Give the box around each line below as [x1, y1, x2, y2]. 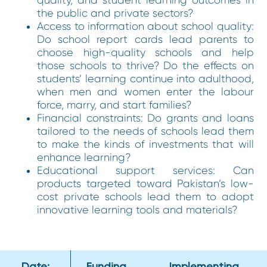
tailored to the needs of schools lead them [37, 125, 254, 137]
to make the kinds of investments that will [37, 138, 254, 150]
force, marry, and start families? [37, 98, 192, 111]
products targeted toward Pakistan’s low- [37, 177, 254, 190]
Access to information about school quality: [37, 20, 254, 32]
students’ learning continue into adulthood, [37, 72, 254, 85]
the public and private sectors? [37, 7, 194, 19]
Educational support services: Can [37, 164, 254, 176]
